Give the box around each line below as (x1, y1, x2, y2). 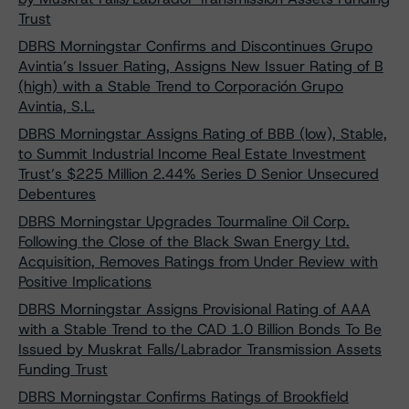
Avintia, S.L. (18, 97, 95, 116)
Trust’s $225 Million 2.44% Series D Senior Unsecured (18, 164, 379, 184)
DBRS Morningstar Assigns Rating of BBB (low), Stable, (18, 124, 387, 143)
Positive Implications (18, 272, 152, 291)
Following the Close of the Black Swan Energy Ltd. (18, 232, 350, 251)
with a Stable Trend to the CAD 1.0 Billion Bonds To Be (18, 320, 382, 339)
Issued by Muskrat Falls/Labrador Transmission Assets (18, 340, 382, 359)
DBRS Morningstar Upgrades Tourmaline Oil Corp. (18, 212, 350, 231)
